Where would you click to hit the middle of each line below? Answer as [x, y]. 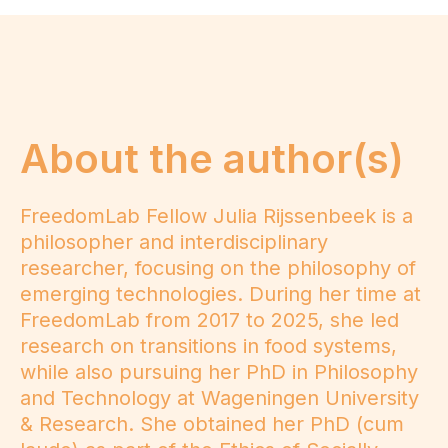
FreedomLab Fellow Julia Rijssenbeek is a [216, 216]
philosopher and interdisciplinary [174, 242]
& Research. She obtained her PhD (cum [212, 424]
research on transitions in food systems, [208, 346]
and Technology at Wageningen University [219, 398]
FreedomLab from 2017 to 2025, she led [209, 320]
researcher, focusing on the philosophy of [218, 268]
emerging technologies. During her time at [220, 294]
